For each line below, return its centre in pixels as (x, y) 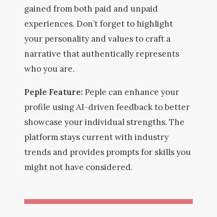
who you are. (49, 69)
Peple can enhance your (132, 92)
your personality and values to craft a (97, 39)
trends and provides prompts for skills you (108, 152)
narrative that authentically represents (102, 54)
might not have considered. (79, 167)
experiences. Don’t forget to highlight (99, 24)
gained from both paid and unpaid (91, 9)
